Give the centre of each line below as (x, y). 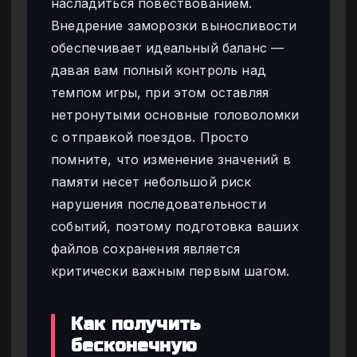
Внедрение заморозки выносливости (174, 25)
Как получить (136, 324)
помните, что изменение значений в (171, 159)
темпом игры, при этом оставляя (160, 92)
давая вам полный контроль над (159, 70)
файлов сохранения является (146, 248)
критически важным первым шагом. (171, 271)
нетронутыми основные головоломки (175, 114)
